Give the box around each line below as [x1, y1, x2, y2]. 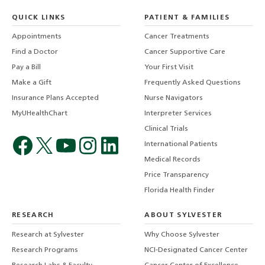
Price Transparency [144, 172, 209, 179]
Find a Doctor [12, 49, 58, 56]
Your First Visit [144, 64, 194, 72]
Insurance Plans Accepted [12, 95, 99, 102]
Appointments [12, 33, 62, 41]
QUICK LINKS [12, 14, 66, 21]
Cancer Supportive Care [144, 49, 226, 56]
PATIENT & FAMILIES [144, 14, 230, 21]
